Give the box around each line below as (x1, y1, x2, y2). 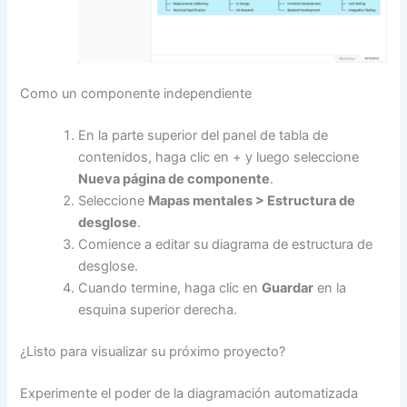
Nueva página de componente (78, 171, 271, 188)
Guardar (262, 280, 314, 297)
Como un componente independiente (20, 85, 253, 103)
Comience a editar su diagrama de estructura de (78, 236, 373, 253)
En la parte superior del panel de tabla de (78, 127, 329, 144)
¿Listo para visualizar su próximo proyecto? (20, 342, 286, 360)
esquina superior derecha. (78, 302, 238, 319)
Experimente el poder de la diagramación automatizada (20, 384, 359, 402)
